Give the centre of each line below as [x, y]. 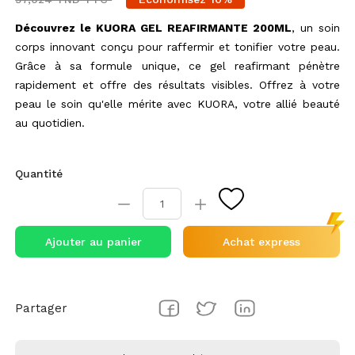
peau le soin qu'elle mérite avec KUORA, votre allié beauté [177, 103]
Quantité [39, 173]
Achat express [261, 241]
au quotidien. [50, 122]
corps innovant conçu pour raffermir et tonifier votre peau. [177, 46]
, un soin [315, 27]
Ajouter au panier [93, 241]
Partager [42, 308]
